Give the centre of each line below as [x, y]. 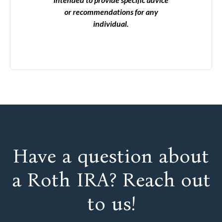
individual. [111, 24]
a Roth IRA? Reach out [111, 180]
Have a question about [111, 156]
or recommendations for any [111, 12]
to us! [111, 204]
